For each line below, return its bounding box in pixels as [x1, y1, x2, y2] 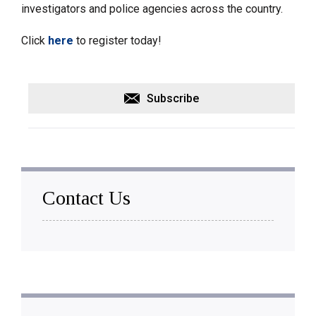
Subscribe [147, 91, 199, 105]
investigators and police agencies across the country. [21, 2, 286, 16]
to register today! [73, 34, 162, 48]
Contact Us [42, 187, 130, 209]
